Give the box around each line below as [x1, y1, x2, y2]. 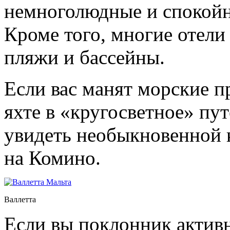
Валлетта [4, 195, 36, 204]
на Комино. [4, 146, 101, 169]
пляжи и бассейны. [4, 46, 165, 68]
